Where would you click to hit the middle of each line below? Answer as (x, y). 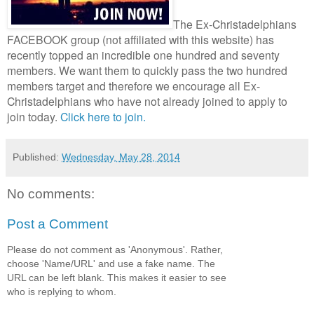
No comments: (51, 193)
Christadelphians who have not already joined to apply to (147, 101)
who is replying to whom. (62, 291)
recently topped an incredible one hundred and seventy (143, 54)
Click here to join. (103, 116)
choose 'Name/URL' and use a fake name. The (111, 263)
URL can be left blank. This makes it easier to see (117, 277)
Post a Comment (57, 224)
